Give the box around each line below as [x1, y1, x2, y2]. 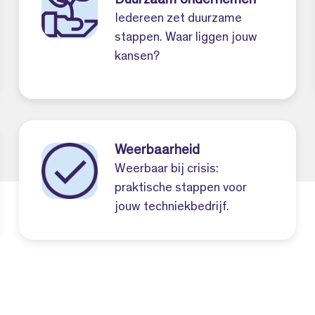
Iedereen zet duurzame [115, 12, 243, 25]
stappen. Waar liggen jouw [115, 31, 258, 44]
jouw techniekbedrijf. [115, 200, 230, 214]
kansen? [115, 50, 160, 63]
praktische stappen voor [115, 181, 247, 195]
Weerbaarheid [115, 143, 200, 158]
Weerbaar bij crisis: [115, 162, 219, 176]
